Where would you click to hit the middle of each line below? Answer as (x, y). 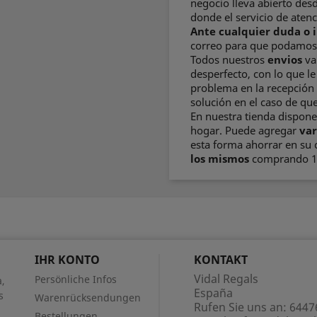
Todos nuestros (229, 59)
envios (285, 59)
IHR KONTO (67, 260)
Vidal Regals (226, 279)
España (213, 293)
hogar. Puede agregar (245, 130)
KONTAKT (220, 260)
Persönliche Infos (75, 279)
